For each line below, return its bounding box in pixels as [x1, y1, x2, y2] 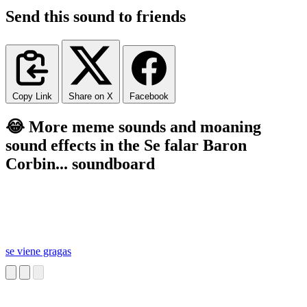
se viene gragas [5, 245, 71, 258]
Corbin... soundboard [5, 154, 155, 173]
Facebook [130, 90, 169, 101]
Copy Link [12, 90, 52, 101]
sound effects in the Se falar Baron [5, 136, 247, 154]
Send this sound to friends [5, 7, 186, 25]
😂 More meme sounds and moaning [5, 117, 261, 136]
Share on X [69, 90, 113, 101]
